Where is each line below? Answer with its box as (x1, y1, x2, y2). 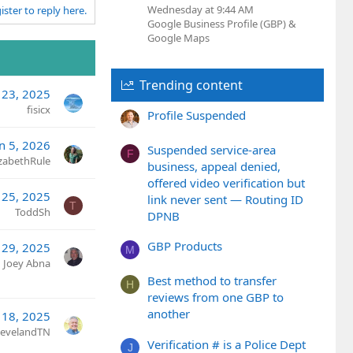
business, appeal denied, (147, 158, 281, 175)
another (147, 306, 190, 322)
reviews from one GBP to (147, 289, 284, 306)
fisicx (27, 102, 50, 117)
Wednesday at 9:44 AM (147, 2, 254, 17)
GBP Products (147, 238, 222, 255)
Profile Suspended (147, 107, 246, 124)
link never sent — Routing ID (147, 191, 303, 208)
